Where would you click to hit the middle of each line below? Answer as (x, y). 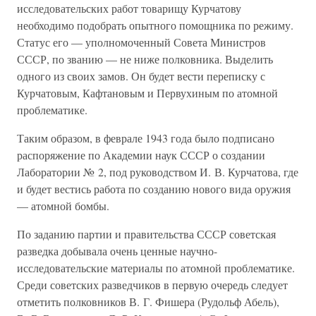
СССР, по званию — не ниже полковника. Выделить (145, 59)
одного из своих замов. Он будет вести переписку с (141, 76)
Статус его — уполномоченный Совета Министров (141, 42)
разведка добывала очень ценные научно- (117, 251)
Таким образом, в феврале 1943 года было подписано (146, 138)
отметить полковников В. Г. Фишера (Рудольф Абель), (148, 302)
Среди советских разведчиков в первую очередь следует (152, 285)
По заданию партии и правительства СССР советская (146, 234)
